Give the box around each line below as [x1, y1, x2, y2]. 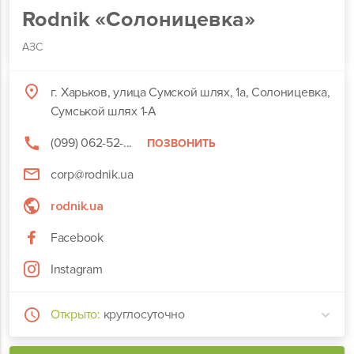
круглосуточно [103, 307, 185, 322]
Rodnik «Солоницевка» [22, 6, 255, 32]
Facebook [51, 230, 104, 246]
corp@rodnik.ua [51, 167, 134, 183]
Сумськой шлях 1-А [50, 104, 156, 119]
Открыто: [51, 307, 100, 322]
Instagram [51, 262, 103, 277]
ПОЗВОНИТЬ [147, 136, 217, 150]
